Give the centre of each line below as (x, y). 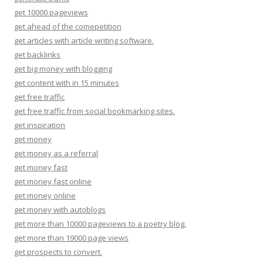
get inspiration (40, 125)
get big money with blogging (63, 68)
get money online (45, 195)
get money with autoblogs (60, 209)
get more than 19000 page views (71, 237)
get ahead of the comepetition (68, 26)
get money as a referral (56, 153)
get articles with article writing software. (84, 40)
